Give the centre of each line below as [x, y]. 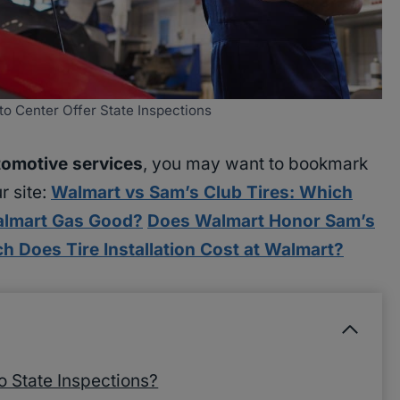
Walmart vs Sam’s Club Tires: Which [202, 192]
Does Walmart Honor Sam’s [261, 221]
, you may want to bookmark [255, 163]
